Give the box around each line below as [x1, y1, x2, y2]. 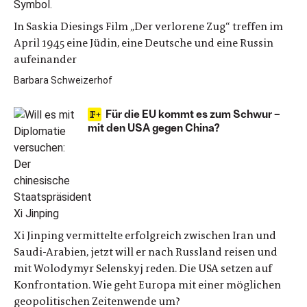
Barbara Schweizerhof [14, 75, 112, 86]
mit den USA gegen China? [88, 121, 220, 134]
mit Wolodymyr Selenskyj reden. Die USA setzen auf [14, 261, 272, 275]
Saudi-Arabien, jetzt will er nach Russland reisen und [14, 245, 278, 259]
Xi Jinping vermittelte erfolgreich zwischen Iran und [14, 228, 276, 243]
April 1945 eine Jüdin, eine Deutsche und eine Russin [14, 36, 273, 50]
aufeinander [14, 52, 77, 66]
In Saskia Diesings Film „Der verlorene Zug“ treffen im [14, 19, 283, 34]
